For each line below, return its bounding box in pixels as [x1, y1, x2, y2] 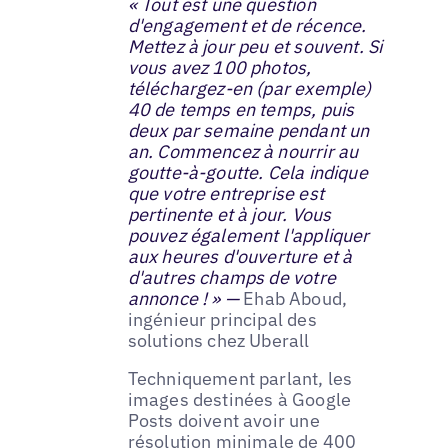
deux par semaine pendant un [127, 119, 370, 143]
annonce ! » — [127, 287, 244, 311]
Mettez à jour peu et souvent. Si [127, 35, 383, 59]
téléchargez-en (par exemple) [127, 77, 372, 101]
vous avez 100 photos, [127, 56, 312, 80]
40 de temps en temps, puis [127, 98, 355, 122]
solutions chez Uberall [127, 329, 310, 353]
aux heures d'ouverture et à [127, 245, 353, 269]
